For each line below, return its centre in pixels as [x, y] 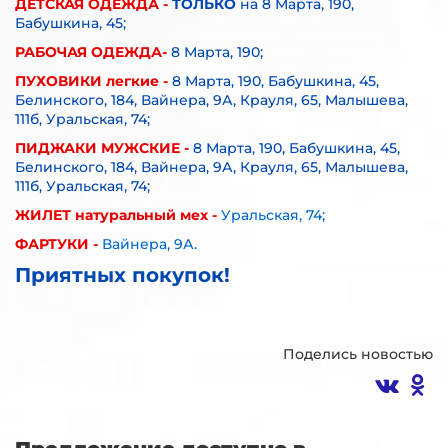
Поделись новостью [358, 354]
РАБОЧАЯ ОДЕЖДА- [91, 52]
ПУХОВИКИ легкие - [91, 81]
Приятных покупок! [122, 275]
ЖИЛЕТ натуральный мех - [116, 215]
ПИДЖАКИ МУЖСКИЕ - [102, 148]
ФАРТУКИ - [56, 244]
